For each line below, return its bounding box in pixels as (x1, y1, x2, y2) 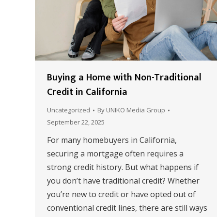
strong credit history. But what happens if (47, 162, 199, 173)
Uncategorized (47, 106, 90, 115)
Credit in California (47, 84, 127, 101)
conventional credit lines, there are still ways (47, 202, 207, 214)
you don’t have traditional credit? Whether (47, 175, 200, 186)
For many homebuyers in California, (47, 135, 177, 146)
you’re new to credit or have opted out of (47, 189, 196, 200)
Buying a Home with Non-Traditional (47, 69, 201, 86)
